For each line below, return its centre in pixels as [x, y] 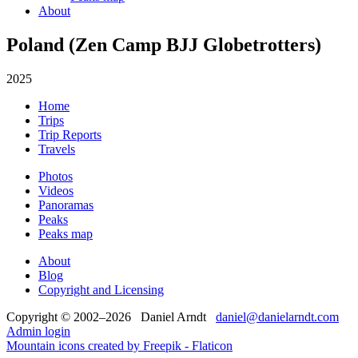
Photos [56, 176]
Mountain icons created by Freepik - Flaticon [119, 345]
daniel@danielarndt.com [277, 316]
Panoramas [66, 205]
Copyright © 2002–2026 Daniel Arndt [111, 316]
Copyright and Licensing [101, 289]
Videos [56, 190]
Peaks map [66, 233]
